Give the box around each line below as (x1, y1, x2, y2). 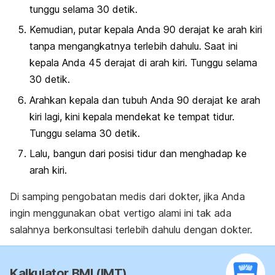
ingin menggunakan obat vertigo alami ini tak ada (10, 206, 231, 219)
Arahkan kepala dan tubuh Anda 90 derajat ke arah (29, 93, 260, 106)
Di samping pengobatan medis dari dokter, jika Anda (10, 190, 245, 203)
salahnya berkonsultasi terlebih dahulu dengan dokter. (10, 223, 252, 236)
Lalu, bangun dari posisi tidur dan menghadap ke (29, 147, 247, 160)
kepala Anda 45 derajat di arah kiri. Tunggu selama (29, 56, 257, 69)
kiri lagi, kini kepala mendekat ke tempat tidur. (29, 110, 234, 123)
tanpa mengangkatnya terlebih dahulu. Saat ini (29, 40, 238, 53)
